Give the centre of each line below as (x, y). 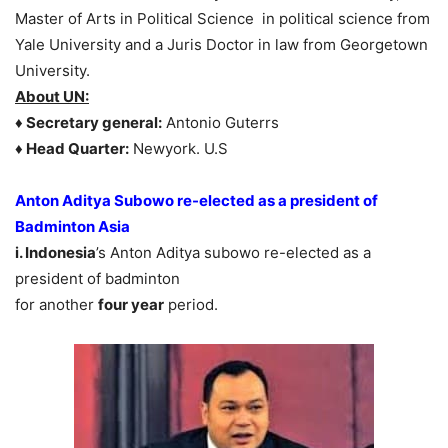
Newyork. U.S (178, 148)
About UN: (52, 96)
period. (191, 304)
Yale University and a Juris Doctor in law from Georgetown (221, 44)
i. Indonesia (55, 252)
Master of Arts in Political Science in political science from (222, 18)
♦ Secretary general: (88, 122)
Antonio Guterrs (220, 122)
